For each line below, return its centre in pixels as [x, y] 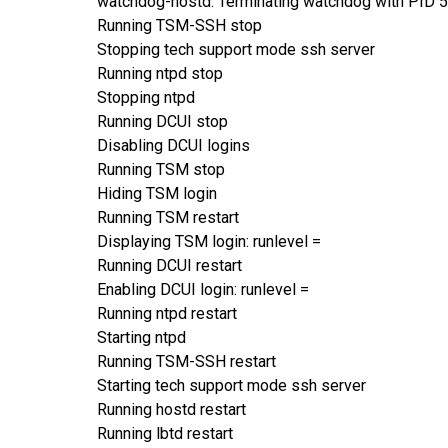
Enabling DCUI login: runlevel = [203, 289]
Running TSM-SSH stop [179, 25]
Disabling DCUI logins [173, 145]
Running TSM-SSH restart [186, 361]
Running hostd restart [171, 409]
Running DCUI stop [162, 121]
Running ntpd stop [160, 73]
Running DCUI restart [169, 265]
